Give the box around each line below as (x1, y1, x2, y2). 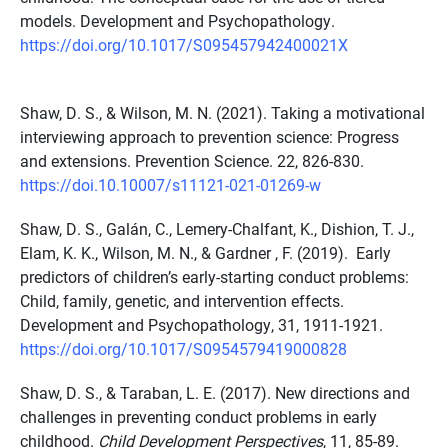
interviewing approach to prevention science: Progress (20, 126, 399, 147)
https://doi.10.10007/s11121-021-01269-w (20, 174, 321, 195)
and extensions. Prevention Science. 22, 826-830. (20, 150, 364, 171)
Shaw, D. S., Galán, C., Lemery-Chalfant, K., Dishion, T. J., (20, 218, 414, 239)
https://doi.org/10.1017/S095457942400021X (20, 34, 348, 55)
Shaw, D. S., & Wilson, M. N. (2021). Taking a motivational (20, 102, 425, 123)
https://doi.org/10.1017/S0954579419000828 (20, 338, 347, 359)
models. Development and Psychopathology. (20, 10, 335, 31)
